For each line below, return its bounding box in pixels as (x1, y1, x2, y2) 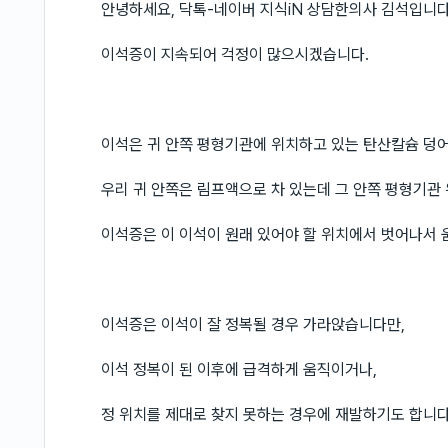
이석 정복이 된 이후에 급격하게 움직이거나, (101, 360, 377, 379)
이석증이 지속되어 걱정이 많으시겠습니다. (101, 45, 369, 64)
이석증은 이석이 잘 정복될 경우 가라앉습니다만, (101, 315, 405, 334)
